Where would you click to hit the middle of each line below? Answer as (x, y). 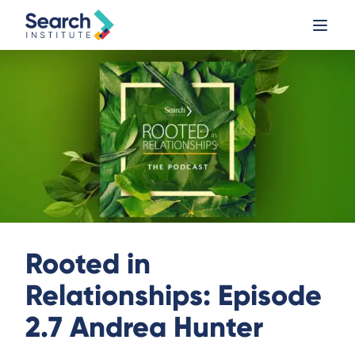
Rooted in (88, 264)
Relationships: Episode (174, 296)
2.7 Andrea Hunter (144, 327)
